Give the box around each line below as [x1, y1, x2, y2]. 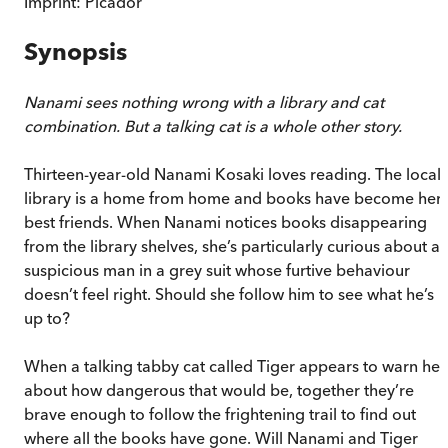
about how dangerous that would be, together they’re [24, 380, 414, 401]
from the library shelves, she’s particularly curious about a [24, 236, 440, 257]
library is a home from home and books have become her [24, 188, 442, 209]
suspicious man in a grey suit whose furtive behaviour [24, 260, 410, 281]
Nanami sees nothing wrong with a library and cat [24, 92, 384, 113]
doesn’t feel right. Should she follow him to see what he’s [24, 284, 434, 305]
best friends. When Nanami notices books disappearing [24, 212, 427, 233]
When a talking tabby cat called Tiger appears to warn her [24, 356, 446, 377]
